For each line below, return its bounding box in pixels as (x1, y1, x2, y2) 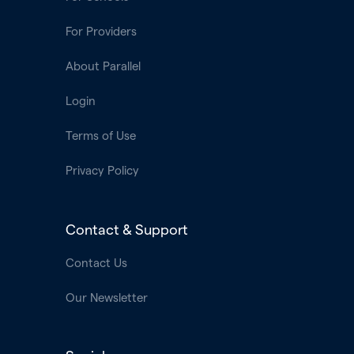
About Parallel (65, 59, 141, 73)
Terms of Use (65, 129, 136, 143)
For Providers (65, 24, 137, 39)
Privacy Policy (65, 164, 139, 178)
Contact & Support (65, 222, 188, 238)
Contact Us (65, 256, 127, 270)
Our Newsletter (65, 291, 148, 305)
